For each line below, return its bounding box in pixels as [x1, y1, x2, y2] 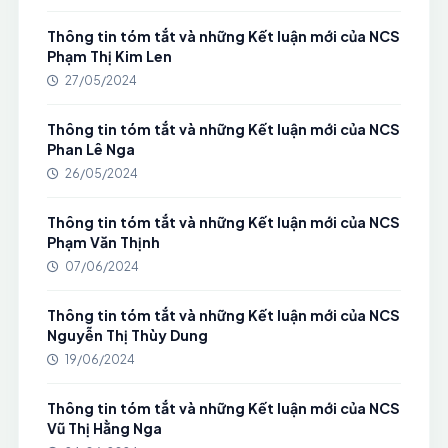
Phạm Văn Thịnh [46, 233, 160, 251]
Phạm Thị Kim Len [46, 47, 172, 65]
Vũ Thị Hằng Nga [46, 419, 162, 437]
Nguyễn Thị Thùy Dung [46, 326, 208, 344]
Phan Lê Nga [46, 140, 135, 158]
